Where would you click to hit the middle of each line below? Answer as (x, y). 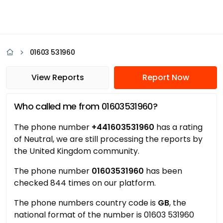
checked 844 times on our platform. (85, 183)
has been (163, 171)
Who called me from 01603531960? (86, 106)
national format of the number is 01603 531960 (104, 215)
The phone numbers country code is (86, 203)
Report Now (166, 77)
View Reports (57, 77)
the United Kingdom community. (77, 151)
